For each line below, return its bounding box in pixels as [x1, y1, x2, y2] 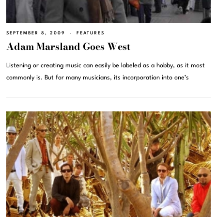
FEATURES [77, 31, 105, 35]
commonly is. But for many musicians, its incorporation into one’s [6, 74, 189, 81]
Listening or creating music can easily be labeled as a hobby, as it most [6, 62, 205, 69]
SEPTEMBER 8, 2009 [6, 31, 66, 35]
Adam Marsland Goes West [6, 39, 131, 54]
